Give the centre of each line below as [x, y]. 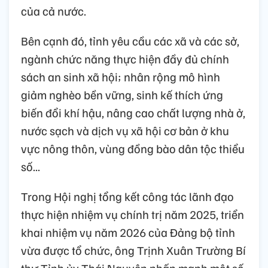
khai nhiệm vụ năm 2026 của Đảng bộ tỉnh [128, 232]
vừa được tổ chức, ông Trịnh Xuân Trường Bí [133, 250]
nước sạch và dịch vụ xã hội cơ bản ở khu [125, 130]
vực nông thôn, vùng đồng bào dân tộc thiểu [133, 148]
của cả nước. [54, 10]
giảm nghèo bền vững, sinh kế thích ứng [122, 94]
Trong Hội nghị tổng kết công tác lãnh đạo [127, 196]
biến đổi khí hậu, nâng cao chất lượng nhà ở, [133, 112]
